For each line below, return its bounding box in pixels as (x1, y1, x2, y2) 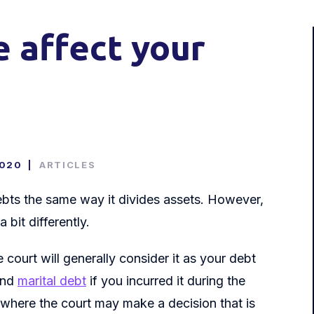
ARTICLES (39, 159, 96, 170)
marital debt (18, 273, 86, 288)
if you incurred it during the (86, 273, 245, 288)
